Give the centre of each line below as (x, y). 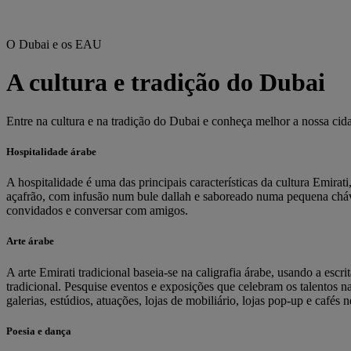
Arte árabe (30, 241)
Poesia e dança (39, 331)
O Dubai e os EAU (54, 44)
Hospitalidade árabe (51, 152)
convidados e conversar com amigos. (97, 211)
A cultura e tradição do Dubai (166, 83)
